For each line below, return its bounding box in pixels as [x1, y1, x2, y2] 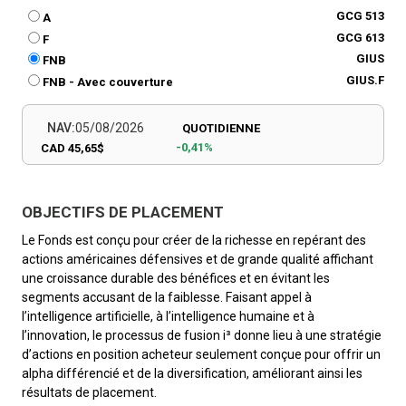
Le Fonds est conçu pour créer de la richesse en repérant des [22, 232, 366, 247]
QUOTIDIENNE [181, 121, 260, 136]
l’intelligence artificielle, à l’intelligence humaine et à [22, 308, 314, 324]
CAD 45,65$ [41, 141, 104, 156]
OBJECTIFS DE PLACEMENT [22, 202, 224, 221]
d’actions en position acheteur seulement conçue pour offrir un [22, 346, 381, 362]
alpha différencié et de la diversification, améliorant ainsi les [22, 365, 362, 381]
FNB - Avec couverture [39, 74, 173, 89]
